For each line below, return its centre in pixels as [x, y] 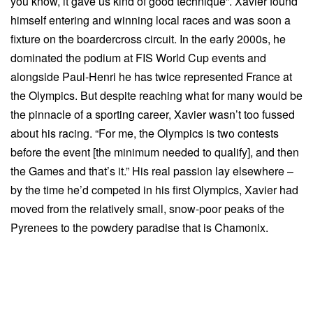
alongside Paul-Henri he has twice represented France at [151, 77]
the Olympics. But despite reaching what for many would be [156, 96]
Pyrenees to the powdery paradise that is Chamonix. [139, 228]
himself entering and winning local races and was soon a [151, 20]
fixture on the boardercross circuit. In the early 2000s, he [148, 39]
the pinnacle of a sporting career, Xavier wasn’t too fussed [153, 115]
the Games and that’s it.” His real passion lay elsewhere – [152, 171]
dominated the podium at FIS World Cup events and [138, 58]
